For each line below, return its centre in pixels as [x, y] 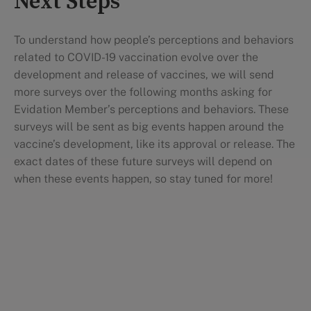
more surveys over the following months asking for [143, 92]
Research [155, 274]
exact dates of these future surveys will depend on [143, 161]
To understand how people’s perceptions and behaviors [154, 40]
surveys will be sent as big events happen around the [149, 127]
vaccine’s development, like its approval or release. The [154, 144]
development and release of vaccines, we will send [144, 75]
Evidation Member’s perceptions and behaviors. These [151, 109]
